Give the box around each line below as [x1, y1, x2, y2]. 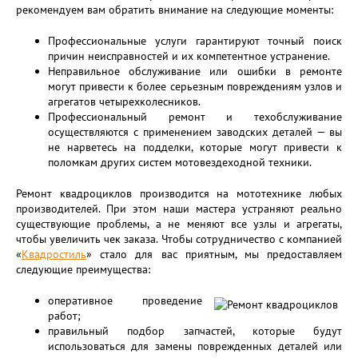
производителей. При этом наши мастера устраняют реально [16, 201, 342, 216]
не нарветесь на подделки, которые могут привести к [48, 140, 342, 154]
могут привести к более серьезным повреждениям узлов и [48, 79, 342, 93]
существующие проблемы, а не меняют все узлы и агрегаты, [16, 217, 342, 231]
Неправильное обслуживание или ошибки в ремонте [48, 64, 342, 78]
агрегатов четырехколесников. [48, 94, 201, 109]
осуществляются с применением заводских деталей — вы [48, 125, 342, 139]
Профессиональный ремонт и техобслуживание [48, 109, 342, 124]
